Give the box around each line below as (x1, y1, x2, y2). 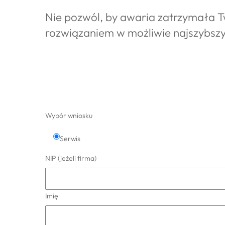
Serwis (60, 134, 80, 143)
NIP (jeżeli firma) (45, 153, 96, 163)
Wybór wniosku (45, 110, 92, 120)
